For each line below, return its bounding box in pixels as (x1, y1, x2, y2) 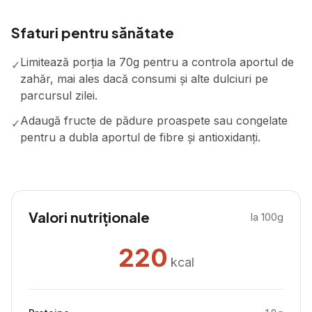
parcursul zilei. (20, 88, 97, 102)
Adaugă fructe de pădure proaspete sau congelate (20, 114, 288, 127)
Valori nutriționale (29, 208, 150, 226)
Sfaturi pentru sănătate (11, 24, 174, 41)
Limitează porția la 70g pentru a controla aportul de (20, 55, 294, 69)
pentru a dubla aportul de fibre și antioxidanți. (20, 130, 260, 144)
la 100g (251, 211, 283, 223)
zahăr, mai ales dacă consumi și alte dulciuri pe (20, 72, 268, 86)
